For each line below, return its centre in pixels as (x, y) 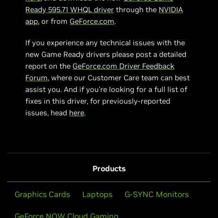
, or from (54, 21)
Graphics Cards (42, 194)
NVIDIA (171, 9)
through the (136, 9)
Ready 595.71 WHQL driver (70, 9)
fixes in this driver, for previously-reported (98, 101)
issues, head (47, 112)
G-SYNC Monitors (157, 194)
